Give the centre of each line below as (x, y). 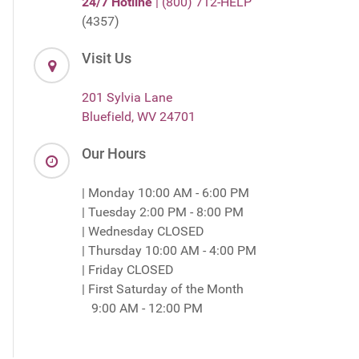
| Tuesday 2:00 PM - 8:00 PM (163, 212)
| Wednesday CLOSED (143, 231)
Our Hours (114, 153)
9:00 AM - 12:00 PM (142, 308)
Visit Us (107, 58)
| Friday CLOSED (128, 269)
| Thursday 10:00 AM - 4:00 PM (169, 250)
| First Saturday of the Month (164, 288)
